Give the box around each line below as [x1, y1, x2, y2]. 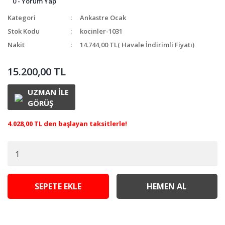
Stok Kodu [8, 27, 40, 36]
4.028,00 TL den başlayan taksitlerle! [8, 119, 127, 128]
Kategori [8, 13, 36, 22]
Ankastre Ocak [80, 13, 127, 22]
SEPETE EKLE [35, 181, 82, 192]
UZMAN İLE [27, 86, 69, 97]
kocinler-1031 [80, 27, 123, 36]
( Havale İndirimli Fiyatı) [118, 40, 195, 49]
